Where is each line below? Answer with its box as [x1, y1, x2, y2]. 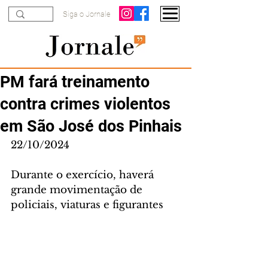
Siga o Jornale [63, 10, 111, 19]
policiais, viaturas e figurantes [11, 199, 163, 211]
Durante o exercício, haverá [11, 169, 157, 181]
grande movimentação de [11, 184, 145, 196]
